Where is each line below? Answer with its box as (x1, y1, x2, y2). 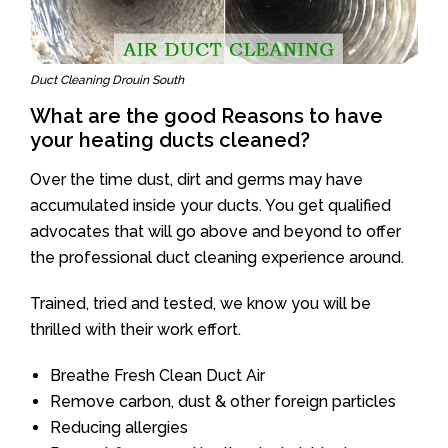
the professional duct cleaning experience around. (30, 247, 404, 267)
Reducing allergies (50, 417, 188, 437)
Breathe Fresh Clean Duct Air (50, 365, 265, 385)
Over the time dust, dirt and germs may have (30, 169, 363, 189)
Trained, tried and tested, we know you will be (30, 293, 371, 313)
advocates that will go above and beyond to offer (30, 221, 401, 241)
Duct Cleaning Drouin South (30, 72, 184, 87)
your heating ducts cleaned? (30, 127, 310, 152)
